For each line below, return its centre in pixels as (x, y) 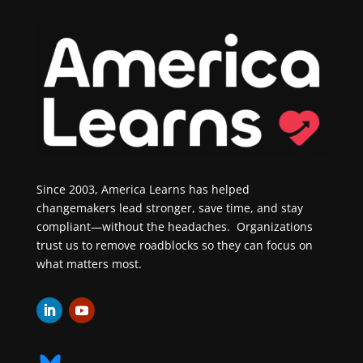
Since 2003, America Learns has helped (143, 190)
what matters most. (89, 264)
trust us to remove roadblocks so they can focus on (174, 246)
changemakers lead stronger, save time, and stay (169, 208)
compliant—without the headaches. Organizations (174, 227)
